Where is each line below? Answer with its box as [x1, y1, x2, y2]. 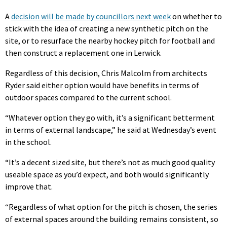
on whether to [171, 11, 222, 21]
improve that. [5, 181, 53, 192]
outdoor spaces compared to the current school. [5, 92, 172, 102]
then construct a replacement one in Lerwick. [5, 47, 162, 58]
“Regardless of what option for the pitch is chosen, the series [5, 201, 217, 212]
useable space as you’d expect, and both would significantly [5, 169, 209, 179]
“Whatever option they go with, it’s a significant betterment [5, 112, 215, 123]
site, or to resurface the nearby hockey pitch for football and [5, 35, 215, 46]
